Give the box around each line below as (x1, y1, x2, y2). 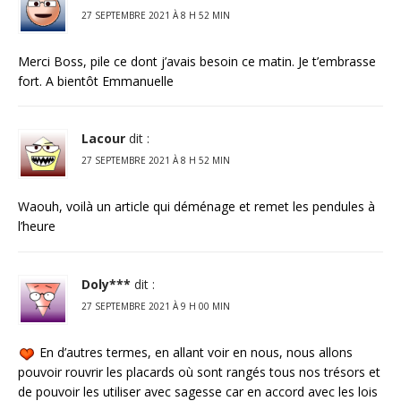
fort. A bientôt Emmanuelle (18, 72, 174, 90)
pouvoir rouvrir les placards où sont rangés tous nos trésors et (18, 363, 380, 381)
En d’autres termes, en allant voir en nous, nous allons (36, 344, 353, 362)
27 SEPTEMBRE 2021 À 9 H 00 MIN (81, 300, 230, 313)
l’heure (18, 218, 55, 235)
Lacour (81, 130, 125, 148)
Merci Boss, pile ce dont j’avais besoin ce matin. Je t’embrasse (18, 52, 376, 70)
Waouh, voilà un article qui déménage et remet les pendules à (18, 198, 375, 216)
